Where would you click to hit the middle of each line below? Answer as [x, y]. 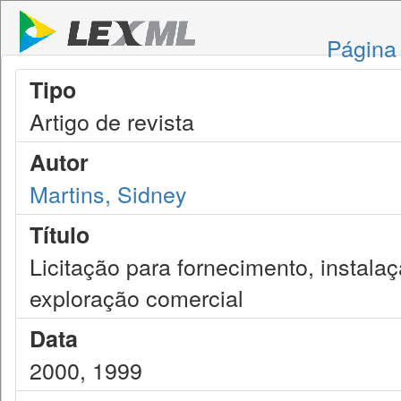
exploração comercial [137, 297]
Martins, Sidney [108, 193]
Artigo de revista [112, 121]
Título [60, 235]
